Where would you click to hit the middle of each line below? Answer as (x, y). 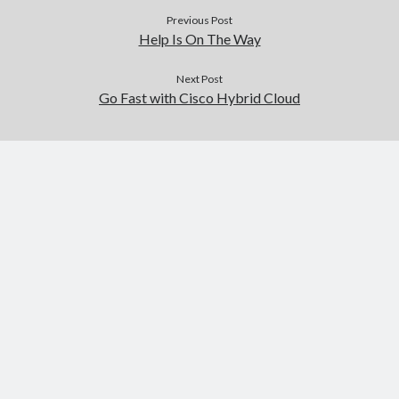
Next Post (199, 78)
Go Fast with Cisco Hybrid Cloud (199, 97)
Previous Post (199, 20)
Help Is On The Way (199, 38)
